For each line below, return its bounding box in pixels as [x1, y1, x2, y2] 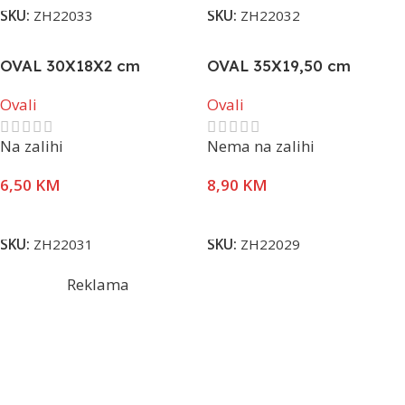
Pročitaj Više [218, 204, 288, 221]
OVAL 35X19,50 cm [207, 56, 351, 75]
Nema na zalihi [207, 136, 315, 156]
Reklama [67, 274, 129, 296]
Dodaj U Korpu [11, 204, 94, 221]
